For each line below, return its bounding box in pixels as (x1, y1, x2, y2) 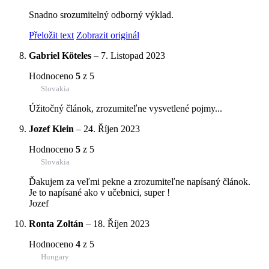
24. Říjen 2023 (83, 123, 140, 134)
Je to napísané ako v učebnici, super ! (29, 187, 170, 198)
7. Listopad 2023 (101, 50, 165, 61)
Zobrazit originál (76, 29, 139, 40)
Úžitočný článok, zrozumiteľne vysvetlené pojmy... (29, 103, 222, 113)
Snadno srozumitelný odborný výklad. (29, 9, 174, 20)
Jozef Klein (29, 123, 74, 134)
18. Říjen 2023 (93, 218, 150, 229)
